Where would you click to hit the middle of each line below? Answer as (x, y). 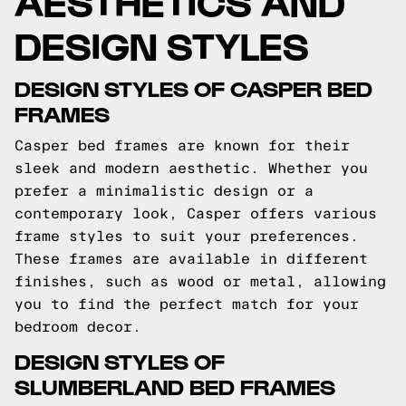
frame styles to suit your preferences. (187, 236)
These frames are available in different (191, 259)
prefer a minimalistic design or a (164, 191)
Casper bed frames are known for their (182, 145)
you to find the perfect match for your (187, 304)
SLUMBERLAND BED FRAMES (175, 386)
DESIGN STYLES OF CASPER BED (193, 87)
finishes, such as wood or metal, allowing (200, 281)
